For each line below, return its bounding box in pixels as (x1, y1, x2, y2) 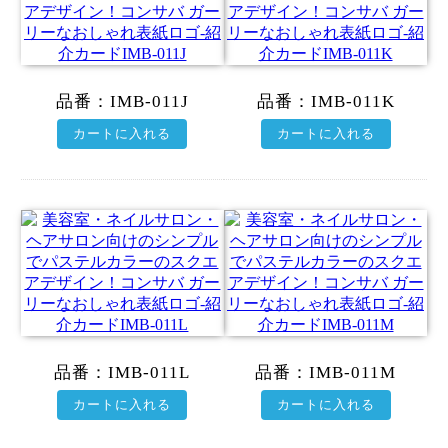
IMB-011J (109, 91, 189, 111)
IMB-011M (309, 362, 396, 382)
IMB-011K (310, 91, 395, 111)
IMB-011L (108, 362, 191, 382)
